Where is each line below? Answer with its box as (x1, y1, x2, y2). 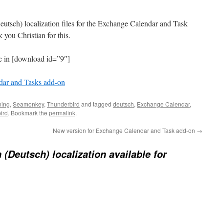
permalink (49, 109, 75, 117)
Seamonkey (13, 100, 44, 108)
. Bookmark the (8, 109, 49, 117)
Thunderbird (47, 100, 80, 108)
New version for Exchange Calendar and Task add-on (53, 126, 197, 134)
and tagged (80, 100, 113, 108)
